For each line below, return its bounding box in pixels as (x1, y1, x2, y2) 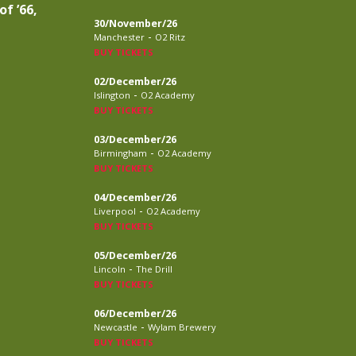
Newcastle (93, 321, 137, 333)
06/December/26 (93, 307, 176, 320)
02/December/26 (93, 75, 176, 88)
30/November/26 (93, 17, 177, 30)
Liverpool (93, 205, 136, 217)
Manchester (93, 31, 145, 43)
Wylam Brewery (147, 321, 216, 333)
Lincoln (93, 263, 126, 275)
